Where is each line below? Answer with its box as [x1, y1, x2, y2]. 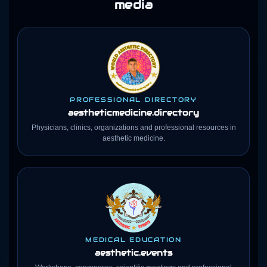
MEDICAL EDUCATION [85, 235, 182, 244]
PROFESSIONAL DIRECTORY [70, 95, 197, 104]
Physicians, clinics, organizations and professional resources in [31, 123, 236, 132]
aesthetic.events [95, 247, 172, 258]
